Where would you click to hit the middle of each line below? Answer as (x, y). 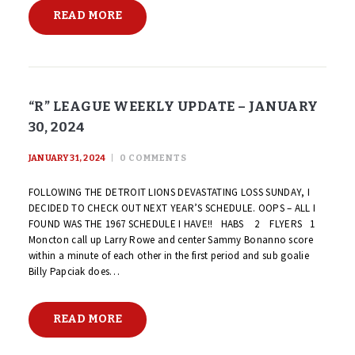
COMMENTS (157, 158)
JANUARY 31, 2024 (67, 158)
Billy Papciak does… (74, 272)
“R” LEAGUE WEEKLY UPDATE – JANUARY (173, 106)
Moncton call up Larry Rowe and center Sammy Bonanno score (170, 240)
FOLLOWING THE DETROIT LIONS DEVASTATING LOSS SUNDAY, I (169, 193)
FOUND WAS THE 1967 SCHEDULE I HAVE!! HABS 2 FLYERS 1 (172, 224)
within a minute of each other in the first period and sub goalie (169, 256)
